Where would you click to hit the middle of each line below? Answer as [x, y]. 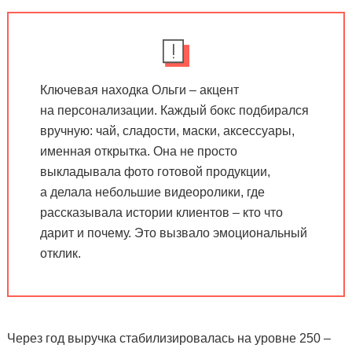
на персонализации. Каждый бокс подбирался [174, 110]
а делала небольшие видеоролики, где [152, 192]
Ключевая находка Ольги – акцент [139, 90]
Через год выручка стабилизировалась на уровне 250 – [169, 338]
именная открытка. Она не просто [138, 151]
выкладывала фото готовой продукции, [155, 171]
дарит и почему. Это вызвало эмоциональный [173, 233]
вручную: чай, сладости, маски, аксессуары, [167, 130]
